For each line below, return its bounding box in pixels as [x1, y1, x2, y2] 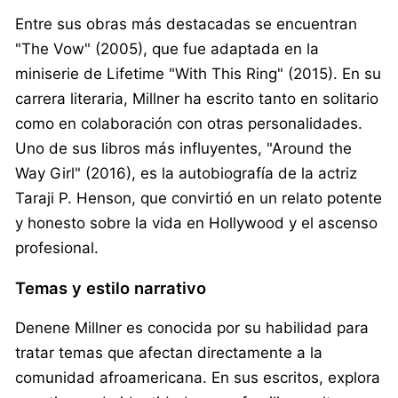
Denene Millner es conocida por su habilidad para [15, 318, 369, 337]
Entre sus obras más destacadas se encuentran [15, 14, 357, 33]
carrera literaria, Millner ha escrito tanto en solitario [15, 89, 378, 107]
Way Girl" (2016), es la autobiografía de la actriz [15, 163, 357, 182]
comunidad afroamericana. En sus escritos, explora [15, 368, 380, 386]
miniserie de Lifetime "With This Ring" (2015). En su [15, 64, 381, 83]
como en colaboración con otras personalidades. [15, 114, 362, 132]
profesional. [15, 238, 99, 257]
